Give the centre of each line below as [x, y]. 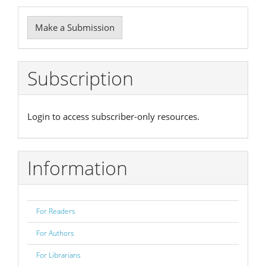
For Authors [55, 233]
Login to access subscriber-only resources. [113, 116]
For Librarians [58, 255]
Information [77, 168]
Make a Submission [75, 28]
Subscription [80, 78]
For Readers [56, 211]
